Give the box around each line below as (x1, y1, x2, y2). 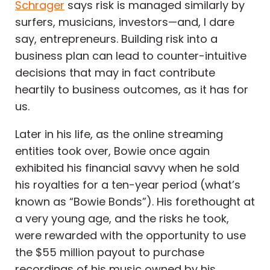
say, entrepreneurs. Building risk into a (15, 31, 218, 47)
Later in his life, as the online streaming (15, 127, 223, 142)
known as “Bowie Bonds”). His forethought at (15, 194, 255, 210)
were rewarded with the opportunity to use (15, 228, 246, 243)
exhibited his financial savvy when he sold (15, 160, 239, 176)
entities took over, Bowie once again (15, 143, 210, 159)
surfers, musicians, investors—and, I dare (15, 14, 234, 30)
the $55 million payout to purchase (15, 245, 204, 260)
